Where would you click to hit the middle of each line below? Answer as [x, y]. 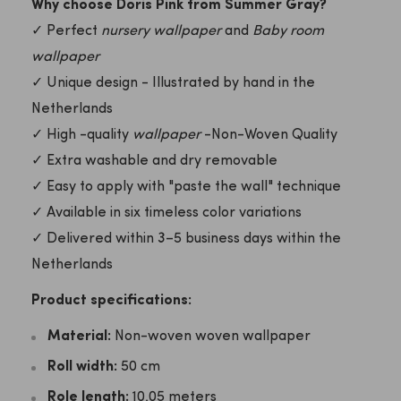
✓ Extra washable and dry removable [154, 162]
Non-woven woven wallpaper [211, 337]
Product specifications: [111, 301]
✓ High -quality [82, 136]
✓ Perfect [66, 32]
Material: [79, 337]
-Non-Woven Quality [269, 136]
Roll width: [82, 367]
